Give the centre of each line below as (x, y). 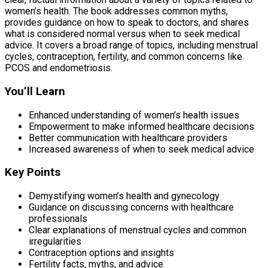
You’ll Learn (35, 91)
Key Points (33, 173)
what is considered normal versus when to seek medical (122, 34)
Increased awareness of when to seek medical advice (141, 149)
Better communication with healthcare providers (128, 138)
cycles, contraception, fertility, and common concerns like (124, 57)
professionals (58, 219)
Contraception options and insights (101, 253)
